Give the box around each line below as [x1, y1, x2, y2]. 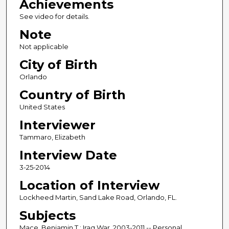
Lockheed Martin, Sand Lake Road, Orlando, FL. [19, 193, 177, 202]
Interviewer [19, 118, 96, 133]
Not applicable [19, 42, 68, 51]
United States [19, 103, 65, 111]
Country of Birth [19, 87, 126, 103]
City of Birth [19, 57, 98, 73]
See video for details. [19, 12, 89, 21]
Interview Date [19, 148, 117, 163]
